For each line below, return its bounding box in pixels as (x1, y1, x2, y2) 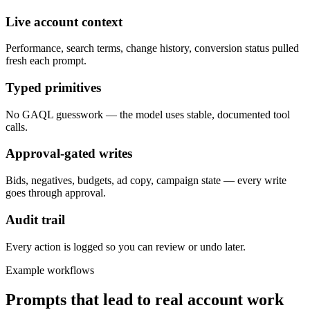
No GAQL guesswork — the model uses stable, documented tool (6, 108, 290, 120)
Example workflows (6, 264, 94, 276)
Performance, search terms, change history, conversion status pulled (6, 42, 299, 55)
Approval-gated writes (6, 146, 132, 161)
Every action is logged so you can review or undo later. (6, 240, 246, 253)
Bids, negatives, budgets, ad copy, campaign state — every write (6, 174, 286, 187)
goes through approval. (6, 187, 106, 199)
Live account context (6, 14, 122, 29)
